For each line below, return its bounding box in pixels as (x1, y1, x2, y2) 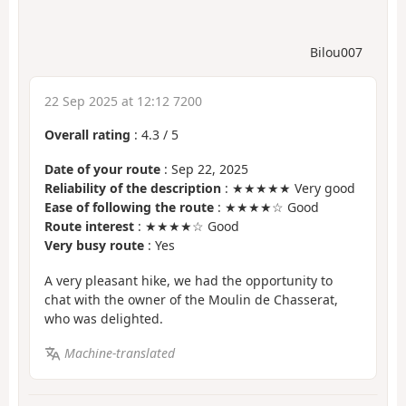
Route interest (44, 217, 134, 236)
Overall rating (44, 125, 130, 143)
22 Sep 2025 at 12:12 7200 (44, 92, 202, 110)
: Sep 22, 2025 (160, 160, 248, 179)
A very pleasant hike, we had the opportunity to (44, 271, 333, 289)
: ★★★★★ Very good (221, 179, 355, 198)
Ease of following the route (44, 198, 214, 217)
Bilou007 (310, 43, 362, 61)
